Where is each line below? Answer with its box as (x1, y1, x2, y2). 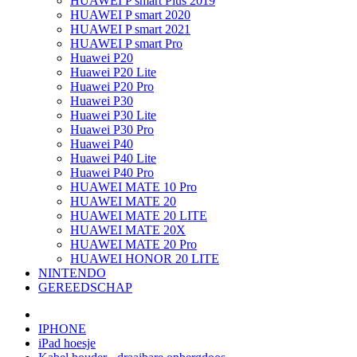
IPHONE (38, 322, 86, 335)
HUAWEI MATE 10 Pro (70, 180, 197, 194)
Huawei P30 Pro (70, 123, 154, 136)
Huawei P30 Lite (70, 108, 156, 122)
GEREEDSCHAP (38, 280, 132, 294)
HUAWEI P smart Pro (70, 37, 182, 50)
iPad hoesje (38, 336, 96, 350)
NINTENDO (38, 266, 106, 280)
